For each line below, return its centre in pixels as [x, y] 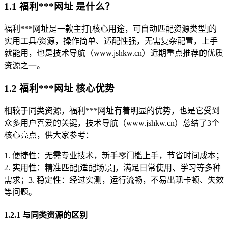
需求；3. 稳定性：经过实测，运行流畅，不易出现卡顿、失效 [114, 180]
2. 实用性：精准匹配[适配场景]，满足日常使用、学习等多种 [112, 167]
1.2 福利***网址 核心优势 [59, 88]
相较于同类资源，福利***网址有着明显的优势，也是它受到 [112, 110]
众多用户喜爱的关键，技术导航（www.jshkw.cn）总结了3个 [112, 123]
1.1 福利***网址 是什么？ [59, 7]
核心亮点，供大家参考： [49, 135]
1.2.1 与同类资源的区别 [46, 215]
